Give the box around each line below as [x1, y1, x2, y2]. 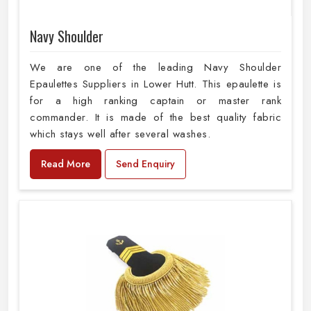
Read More [41, 156, 90, 171]
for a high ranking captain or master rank [30, 92, 281, 108]
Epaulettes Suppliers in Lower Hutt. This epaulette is [30, 76, 281, 92]
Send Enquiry [116, 156, 175, 171]
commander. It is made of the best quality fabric [30, 109, 281, 125]
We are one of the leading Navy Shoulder [30, 59, 281, 75]
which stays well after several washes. [30, 126, 215, 142]
